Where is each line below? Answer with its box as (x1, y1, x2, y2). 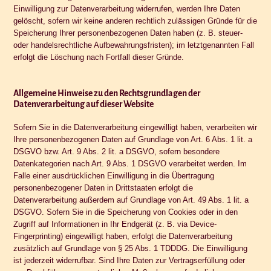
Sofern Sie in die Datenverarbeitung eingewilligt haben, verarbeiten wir (13, 122, 258, 132)
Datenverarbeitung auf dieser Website (13, 99, 154, 109)
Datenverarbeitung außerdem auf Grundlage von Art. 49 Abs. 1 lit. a (13, 195, 249, 204)
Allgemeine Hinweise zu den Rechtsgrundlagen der (13, 88, 201, 98)
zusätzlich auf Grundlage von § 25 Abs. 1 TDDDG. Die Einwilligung (13, 243, 248, 253)
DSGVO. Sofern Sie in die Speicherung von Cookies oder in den (13, 207, 238, 217)
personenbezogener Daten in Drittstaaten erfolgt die (13, 183, 194, 192)
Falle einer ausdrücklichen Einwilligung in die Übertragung (13, 171, 215, 180)
